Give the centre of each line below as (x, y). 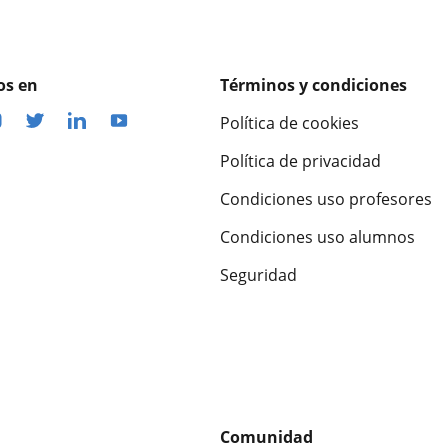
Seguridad (258, 274)
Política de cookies (289, 122)
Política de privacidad (300, 160)
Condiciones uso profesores (326, 198)
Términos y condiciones (313, 84)
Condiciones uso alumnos (317, 236)
